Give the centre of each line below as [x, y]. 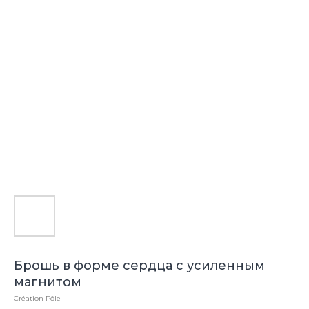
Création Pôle [37, 298]
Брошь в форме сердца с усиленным [139, 266]
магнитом [48, 282]
